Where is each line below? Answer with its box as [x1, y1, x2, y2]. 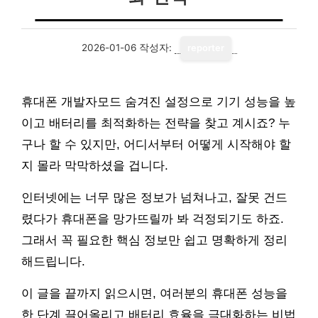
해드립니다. [21, 255, 85, 268]
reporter [187, 43, 224, 53]
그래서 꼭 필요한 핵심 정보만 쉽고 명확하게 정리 [21, 234, 287, 247]
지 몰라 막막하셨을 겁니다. [21, 159, 168, 172]
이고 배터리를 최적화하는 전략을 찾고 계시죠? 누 [21, 116, 290, 130]
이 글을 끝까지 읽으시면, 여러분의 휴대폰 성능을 [21, 287, 287, 300]
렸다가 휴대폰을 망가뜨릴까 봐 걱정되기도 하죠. [21, 212, 284, 226]
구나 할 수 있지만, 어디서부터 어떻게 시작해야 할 [21, 138, 291, 151]
